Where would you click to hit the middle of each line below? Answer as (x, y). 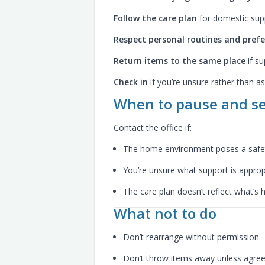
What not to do (165, 213)
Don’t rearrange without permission (191, 237)
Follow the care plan (155, 18)
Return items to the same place (180, 61)
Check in (131, 82)
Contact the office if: (153, 127)
